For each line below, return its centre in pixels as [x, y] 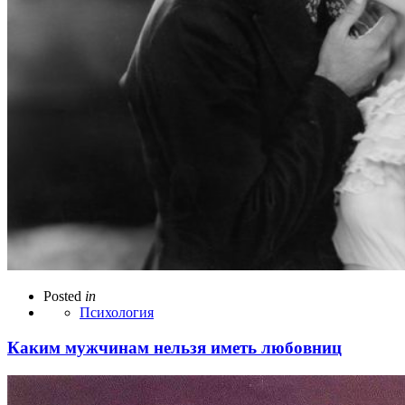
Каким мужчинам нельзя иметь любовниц [174, 347]
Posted [62, 297]
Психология [117, 313]
